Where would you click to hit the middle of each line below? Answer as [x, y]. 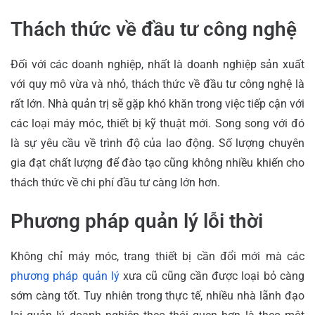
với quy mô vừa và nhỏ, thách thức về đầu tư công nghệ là [157, 84]
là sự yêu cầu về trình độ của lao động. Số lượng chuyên [157, 143]
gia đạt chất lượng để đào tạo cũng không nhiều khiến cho [157, 162]
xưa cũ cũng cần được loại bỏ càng [212, 276]
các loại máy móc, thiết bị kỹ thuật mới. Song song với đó [157, 123]
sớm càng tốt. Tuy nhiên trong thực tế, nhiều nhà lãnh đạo [157, 295]
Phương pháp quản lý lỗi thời [137, 221]
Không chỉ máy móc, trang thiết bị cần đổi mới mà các [157, 256]
